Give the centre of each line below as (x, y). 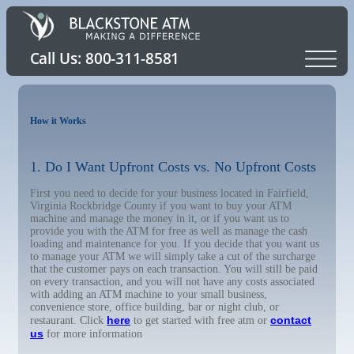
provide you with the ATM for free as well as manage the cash (169, 231)
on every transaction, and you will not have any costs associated (172, 282)
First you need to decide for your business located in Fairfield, (169, 193)
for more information (93, 334)
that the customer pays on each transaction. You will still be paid (174, 269)
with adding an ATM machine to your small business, (149, 294)
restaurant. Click (68, 320)
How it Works (58, 121)
